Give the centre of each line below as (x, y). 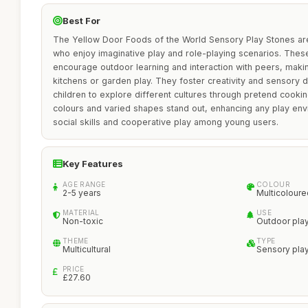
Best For (81, 21)
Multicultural (87, 249)
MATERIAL (81, 212)
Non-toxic (83, 221)
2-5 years (82, 193)
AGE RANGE (84, 184)
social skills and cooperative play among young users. (166, 122)
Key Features (93, 164)
